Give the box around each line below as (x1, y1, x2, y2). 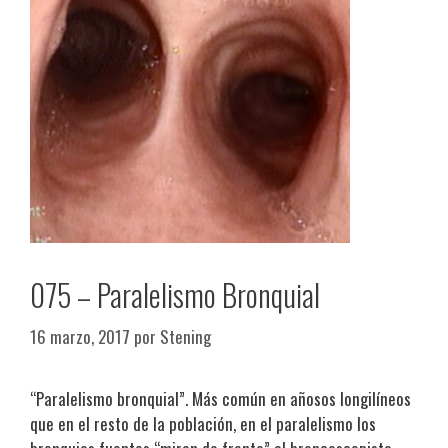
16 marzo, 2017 (30, 323, 130, 349)
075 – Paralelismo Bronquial (30, 272, 320, 318)
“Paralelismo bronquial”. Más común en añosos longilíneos (30, 385, 411, 411)
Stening (160, 323, 211, 349)
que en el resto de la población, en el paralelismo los (30, 410, 376, 436)
